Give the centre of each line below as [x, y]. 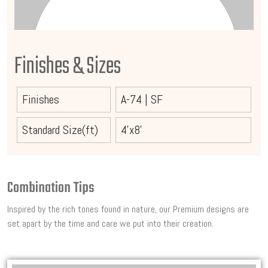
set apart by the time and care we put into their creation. [110, 224]
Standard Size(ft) [60, 130]
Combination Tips [51, 189]
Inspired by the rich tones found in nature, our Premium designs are [128, 209]
